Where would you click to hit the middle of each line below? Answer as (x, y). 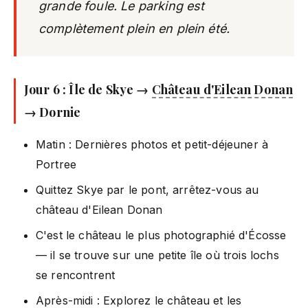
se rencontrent (76, 275)
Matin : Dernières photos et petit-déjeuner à (152, 144)
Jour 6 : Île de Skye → (88, 89)
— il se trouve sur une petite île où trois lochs (157, 255)
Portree (56, 164)
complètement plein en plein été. (134, 28)
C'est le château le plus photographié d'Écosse (161, 235)
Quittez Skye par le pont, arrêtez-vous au (147, 189)
